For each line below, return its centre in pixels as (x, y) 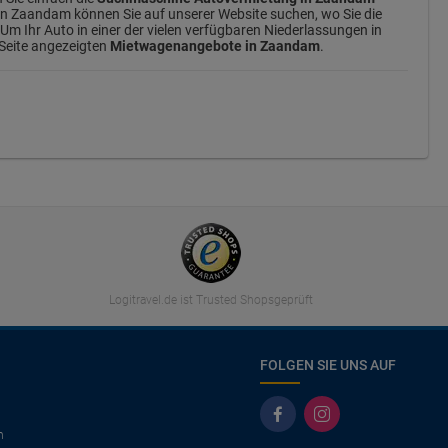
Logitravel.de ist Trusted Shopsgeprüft (210, 300)
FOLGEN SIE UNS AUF (328, 365)
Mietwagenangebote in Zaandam (215, 46)
